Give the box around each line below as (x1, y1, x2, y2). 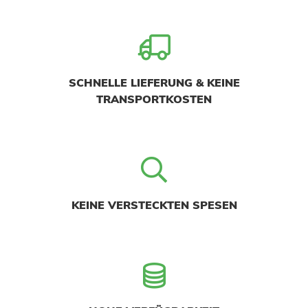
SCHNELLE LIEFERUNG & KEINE (68, 76, 240, 90)
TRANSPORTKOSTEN (96, 92, 212, 107)
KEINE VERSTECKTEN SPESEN (71, 198, 237, 212)
